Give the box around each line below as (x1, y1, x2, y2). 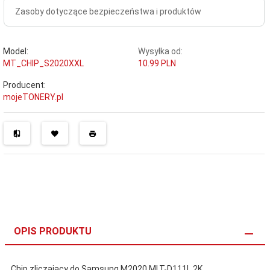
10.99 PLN (137, 58, 176, 69)
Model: (3, 46, 28, 57)
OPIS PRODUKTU (14, 225, 92, 237)
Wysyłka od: (137, 46, 183, 57)
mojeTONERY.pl (3, 92, 63, 102)
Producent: (3, 80, 46, 90)
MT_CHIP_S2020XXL (3, 58, 84, 69)
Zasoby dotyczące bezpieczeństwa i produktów (15, 7, 201, 17)
